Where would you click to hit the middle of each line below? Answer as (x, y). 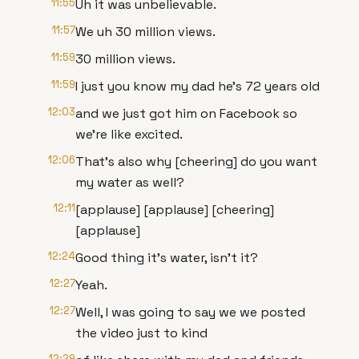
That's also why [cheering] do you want (196, 161)
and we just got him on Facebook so (186, 113)
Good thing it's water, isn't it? (167, 258)
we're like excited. (129, 134)
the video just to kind (141, 333)
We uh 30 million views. (145, 32)
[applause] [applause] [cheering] (175, 210)
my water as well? (130, 182)
